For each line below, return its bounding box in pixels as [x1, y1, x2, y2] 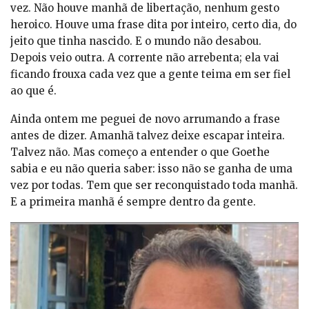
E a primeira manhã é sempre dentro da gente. [10, 195, 256, 208]
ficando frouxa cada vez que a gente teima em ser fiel [10, 67, 290, 81]
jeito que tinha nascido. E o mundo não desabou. [10, 34, 261, 48]
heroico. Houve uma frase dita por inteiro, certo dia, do [10, 17, 297, 31]
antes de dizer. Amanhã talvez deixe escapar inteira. [10, 128, 285, 142]
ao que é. [10, 83, 57, 97]
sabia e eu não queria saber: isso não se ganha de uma [10, 161, 292, 175]
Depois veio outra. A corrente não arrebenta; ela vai [10, 50, 279, 64]
